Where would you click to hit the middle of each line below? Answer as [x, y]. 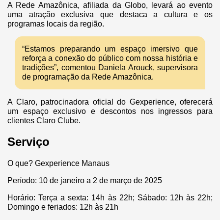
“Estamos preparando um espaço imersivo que [110, 49]
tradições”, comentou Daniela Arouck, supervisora [110, 68]
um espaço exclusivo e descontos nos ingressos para [110, 111]
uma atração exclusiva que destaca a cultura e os [110, 15]
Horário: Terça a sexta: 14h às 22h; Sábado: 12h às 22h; [110, 198]
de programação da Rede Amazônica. [88, 77]
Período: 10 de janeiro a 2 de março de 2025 [85, 181]
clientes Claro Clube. [44, 121]
